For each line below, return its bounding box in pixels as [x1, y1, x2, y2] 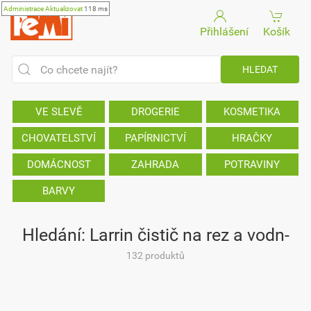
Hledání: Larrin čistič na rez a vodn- [22, 225, 289, 245]
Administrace [3, 5, 44, 12]
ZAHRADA [131, 158, 180, 171]
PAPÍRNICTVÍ [124, 132, 186, 144]
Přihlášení [200, 25, 249, 38]
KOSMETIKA [224, 106, 281, 118]
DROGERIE [131, 106, 180, 118]
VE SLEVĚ [35, 106, 83, 118]
